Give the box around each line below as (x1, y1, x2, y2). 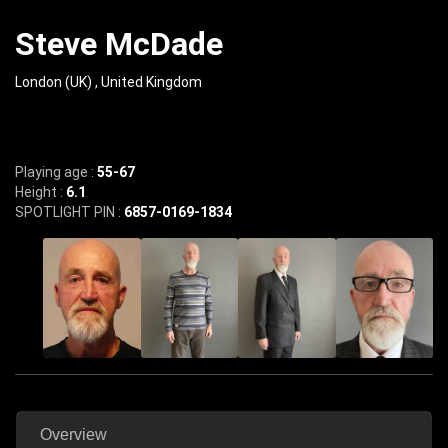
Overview (40, 426, 107, 443)
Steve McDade (15, 25, 223, 63)
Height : (15, 184, 66, 200)
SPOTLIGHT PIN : (15, 204, 124, 220)
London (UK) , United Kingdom (15, 74, 202, 90)
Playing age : (15, 164, 97, 180)
